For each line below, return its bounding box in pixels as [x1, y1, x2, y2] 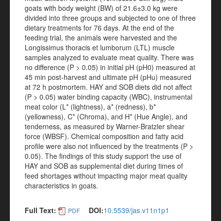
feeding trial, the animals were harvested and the [25, 33, 177, 42]
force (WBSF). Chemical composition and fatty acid [25, 131, 184, 141]
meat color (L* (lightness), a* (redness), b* [25, 102, 156, 111]
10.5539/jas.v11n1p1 [104, 205, 169, 215]
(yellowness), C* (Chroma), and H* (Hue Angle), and [25, 111, 187, 121]
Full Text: [25, 205, 56, 215]
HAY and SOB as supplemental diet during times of [25, 161, 183, 171]
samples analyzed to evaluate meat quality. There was [25, 52, 194, 62]
